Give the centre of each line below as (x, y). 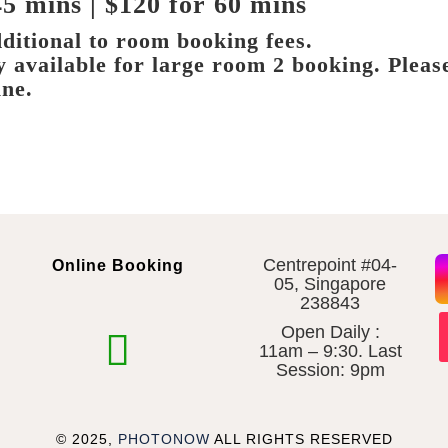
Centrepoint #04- (330, 264)
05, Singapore (330, 283)
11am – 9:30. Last (330, 350)
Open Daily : (330, 331)
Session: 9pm (330, 369)
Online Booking (117, 265)
